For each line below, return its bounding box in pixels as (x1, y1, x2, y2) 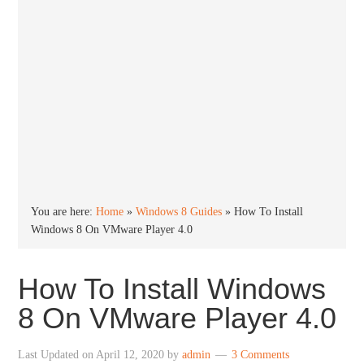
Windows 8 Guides (136, 206, 223, 218)
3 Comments (232, 349, 290, 361)
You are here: (31, 206, 97, 218)
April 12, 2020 (96, 349, 165, 361)
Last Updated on (18, 349, 97, 361)
